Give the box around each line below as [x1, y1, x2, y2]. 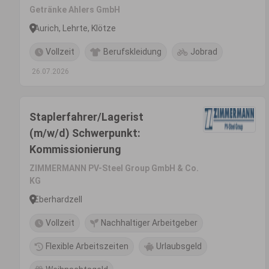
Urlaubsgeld [156, 241, 202, 251]
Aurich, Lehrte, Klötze [34, 23, 116, 33]
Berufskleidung [103, 47, 162, 56]
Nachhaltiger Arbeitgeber [101, 218, 198, 228]
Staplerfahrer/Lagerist [29, 110, 144, 123]
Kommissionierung [29, 143, 121, 156]
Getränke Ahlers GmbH [29, 5, 120, 14]
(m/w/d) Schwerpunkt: [29, 127, 141, 139]
